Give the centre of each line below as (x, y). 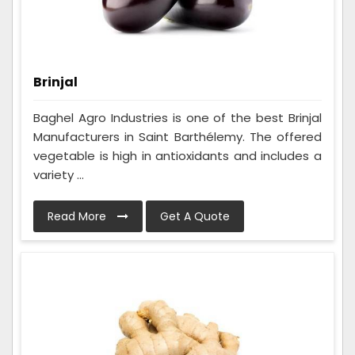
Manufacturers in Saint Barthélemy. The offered (177, 137)
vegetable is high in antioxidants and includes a (177, 156)
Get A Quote (195, 217)
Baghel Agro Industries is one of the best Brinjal (177, 118)
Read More (78, 217)
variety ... (59, 175)
